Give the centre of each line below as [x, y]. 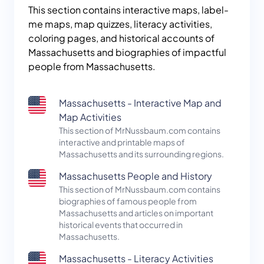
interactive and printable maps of [122, 142]
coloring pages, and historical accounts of [121, 38]
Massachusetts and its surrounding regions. [141, 154]
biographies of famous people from [128, 201]
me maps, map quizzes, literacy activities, [120, 24]
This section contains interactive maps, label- [128, 10]
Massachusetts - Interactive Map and [140, 103]
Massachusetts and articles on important [136, 213]
